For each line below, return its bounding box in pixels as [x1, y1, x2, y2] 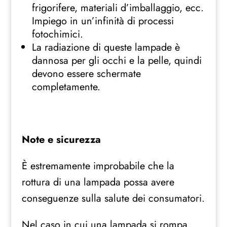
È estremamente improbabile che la [21, 159, 174, 174]
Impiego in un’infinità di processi [31, 14, 174, 29]
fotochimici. [31, 27, 83, 42]
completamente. [31, 80, 100, 95]
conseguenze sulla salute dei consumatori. [21, 191, 205, 206]
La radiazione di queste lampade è [31, 40, 180, 55]
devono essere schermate [31, 66, 141, 82]
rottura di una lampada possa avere [21, 175, 174, 190]
